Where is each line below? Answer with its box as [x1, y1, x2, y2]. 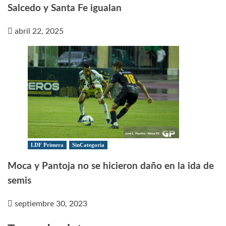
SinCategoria [72, 142, 104, 148]
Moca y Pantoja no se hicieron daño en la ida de [8, 161, 214, 171]
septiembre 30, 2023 [15, 199, 87, 208]
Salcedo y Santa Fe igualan [8, 4, 122, 14]
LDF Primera [31, 142, 64, 148]
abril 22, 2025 [15, 27, 64, 36]
